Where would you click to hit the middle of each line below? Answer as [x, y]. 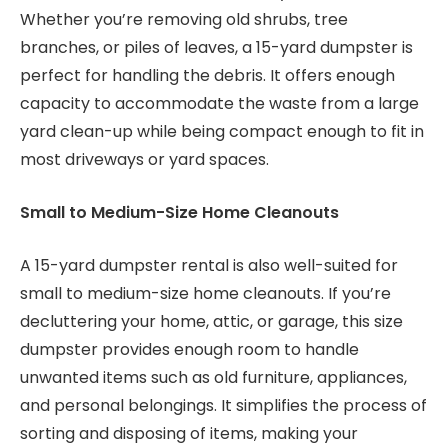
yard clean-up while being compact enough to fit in [222, 132]
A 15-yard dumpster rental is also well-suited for [209, 265]
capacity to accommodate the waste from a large [219, 104]
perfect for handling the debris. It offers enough [207, 76]
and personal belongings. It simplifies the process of [223, 405]
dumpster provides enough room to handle [189, 349]
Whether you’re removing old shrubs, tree [184, 20]
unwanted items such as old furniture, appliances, [213, 377]
